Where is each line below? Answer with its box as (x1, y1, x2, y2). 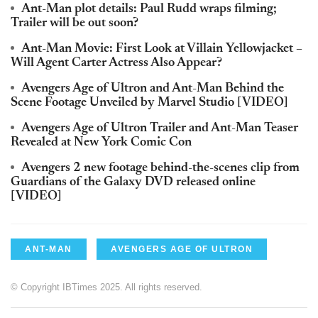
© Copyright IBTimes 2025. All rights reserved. (11, 282, 202, 293)
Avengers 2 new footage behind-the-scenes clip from (21, 162, 300, 175)
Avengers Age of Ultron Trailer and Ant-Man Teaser (21, 122, 298, 136)
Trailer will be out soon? (11, 17, 138, 31)
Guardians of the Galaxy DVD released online (11, 176, 256, 190)
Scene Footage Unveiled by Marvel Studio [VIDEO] (11, 97, 288, 110)
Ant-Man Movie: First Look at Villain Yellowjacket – (21, 43, 302, 56)
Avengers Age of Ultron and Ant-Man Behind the (21, 82, 284, 96)
